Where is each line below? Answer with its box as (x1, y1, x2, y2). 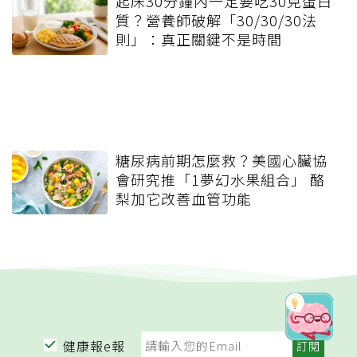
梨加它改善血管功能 (116, 187, 252, 209)
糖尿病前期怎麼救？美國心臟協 (116, 149, 328, 171)
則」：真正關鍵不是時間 (116, 28, 282, 49)
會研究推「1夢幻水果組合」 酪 (116, 168, 325, 190)
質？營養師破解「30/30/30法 (116, 9, 317, 30)
